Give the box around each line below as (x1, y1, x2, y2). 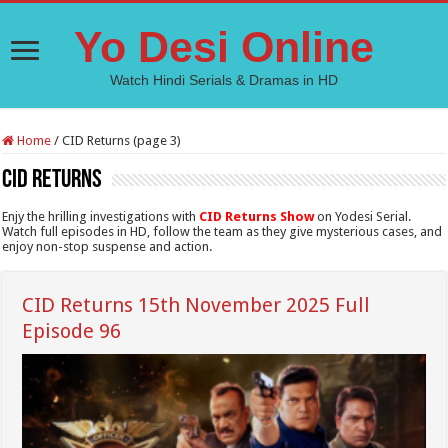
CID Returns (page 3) (62, 133, 182, 148)
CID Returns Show (199, 209, 315, 224)
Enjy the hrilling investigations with (2, 209, 200, 224)
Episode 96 (22, 319, 122, 343)
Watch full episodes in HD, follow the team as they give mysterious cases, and (2, 224, 443, 239)
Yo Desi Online (74, 23, 374, 71)
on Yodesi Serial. (314, 209, 412, 224)
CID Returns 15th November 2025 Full (22, 293, 371, 317)
